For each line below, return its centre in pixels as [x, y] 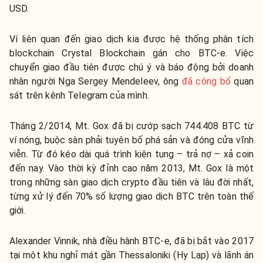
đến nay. [29, 168]
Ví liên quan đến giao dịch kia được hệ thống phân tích [131, 39]
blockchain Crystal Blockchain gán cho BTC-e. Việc [131, 53]
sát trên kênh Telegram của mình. [80, 95]
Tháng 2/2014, [42, 126]
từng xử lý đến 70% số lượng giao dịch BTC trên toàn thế [131, 196]
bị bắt [200, 241]
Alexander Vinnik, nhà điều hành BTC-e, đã [99, 241]
